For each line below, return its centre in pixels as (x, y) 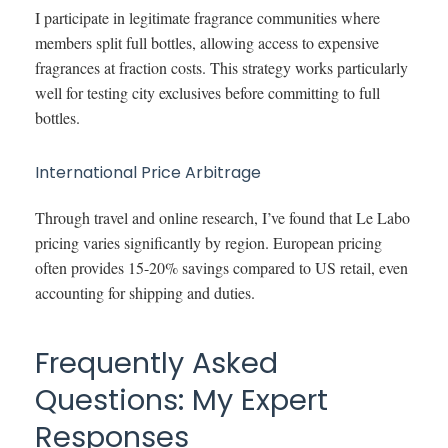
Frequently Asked (156, 362)
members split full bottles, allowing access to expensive (207, 42)
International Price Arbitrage (148, 172)
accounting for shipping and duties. (145, 292)
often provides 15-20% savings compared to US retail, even (221, 267)
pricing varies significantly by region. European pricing (208, 242)
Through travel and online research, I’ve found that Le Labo (222, 217)
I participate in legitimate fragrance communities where (207, 17)
